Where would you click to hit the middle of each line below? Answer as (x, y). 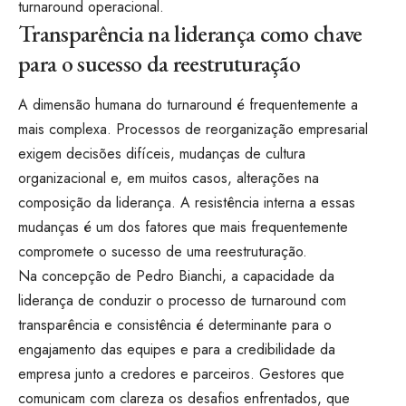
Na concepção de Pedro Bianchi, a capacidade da (176, 276)
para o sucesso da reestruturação (164, 63)
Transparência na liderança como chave (190, 33)
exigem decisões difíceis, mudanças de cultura (162, 154)
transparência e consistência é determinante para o (175, 325)
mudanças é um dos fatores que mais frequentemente (183, 227)
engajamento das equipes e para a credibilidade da (177, 350)
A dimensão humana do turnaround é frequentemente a (188, 105)
